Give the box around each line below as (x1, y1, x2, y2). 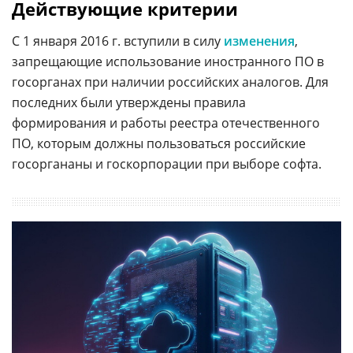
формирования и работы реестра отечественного (12, 114, 320, 132)
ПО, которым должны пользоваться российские (12, 135, 306, 153)
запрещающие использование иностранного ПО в (12, 53, 324, 71)
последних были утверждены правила (12, 94, 246, 112)
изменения (224, 32, 295, 50)
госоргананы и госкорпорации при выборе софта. (12, 155, 321, 173)
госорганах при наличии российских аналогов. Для (12, 73, 329, 91)
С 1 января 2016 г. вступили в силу (12, 32, 224, 50)
